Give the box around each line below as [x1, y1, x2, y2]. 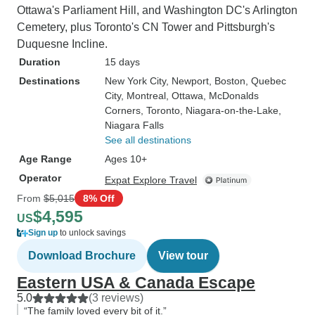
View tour [158, 250, 208, 262]
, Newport [166, 75, 209, 86]
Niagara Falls [105, 120, 164, 131]
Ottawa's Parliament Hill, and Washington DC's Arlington [17, 4, 297, 16]
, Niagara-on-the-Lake [180, 105, 278, 116]
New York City [105, 75, 166, 86]
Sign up [28, 228, 58, 238]
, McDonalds [203, 90, 259, 101]
